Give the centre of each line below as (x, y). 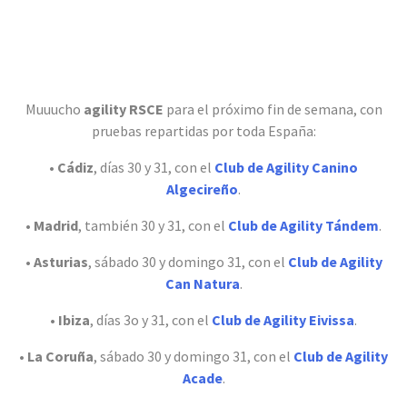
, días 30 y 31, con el (154, 167)
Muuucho (54, 109)
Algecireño (202, 189)
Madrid (56, 225)
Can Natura (202, 283)
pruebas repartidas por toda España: (203, 130)
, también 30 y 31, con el (153, 225)
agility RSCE (124, 109)
